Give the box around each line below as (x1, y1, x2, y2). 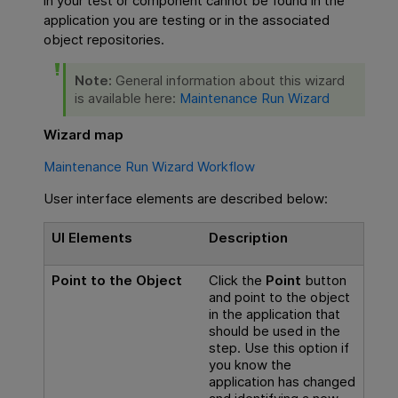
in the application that (208, 305, 340, 322)
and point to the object (208, 288, 350, 306)
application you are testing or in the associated (44, 11, 330, 28)
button (300, 271, 346, 289)
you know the (208, 355, 291, 373)
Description (208, 228, 288, 246)
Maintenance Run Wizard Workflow (44, 158, 256, 176)
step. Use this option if (208, 338, 349, 356)
